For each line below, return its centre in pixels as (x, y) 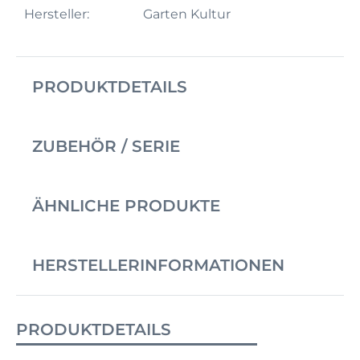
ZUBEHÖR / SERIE (106, 147)
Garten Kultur (186, 14)
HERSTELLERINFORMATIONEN (158, 266)
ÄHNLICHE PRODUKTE (126, 206)
